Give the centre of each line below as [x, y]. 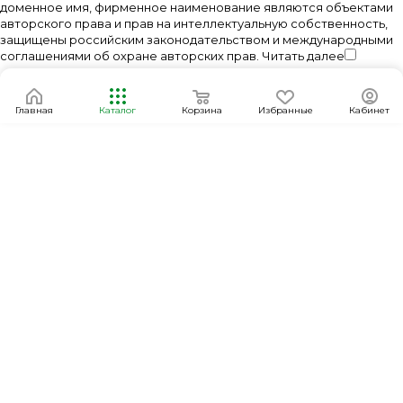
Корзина [201, 110]
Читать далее [303, 56]
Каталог [118, 110]
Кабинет [369, 110]
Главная [34, 110]
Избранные [285, 110]
